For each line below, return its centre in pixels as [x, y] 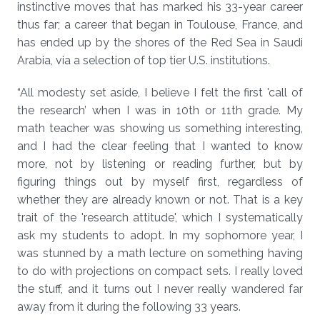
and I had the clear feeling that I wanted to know [160, 146]
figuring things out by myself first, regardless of [160, 182]
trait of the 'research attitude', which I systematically [160, 217]
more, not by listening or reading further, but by [160, 164]
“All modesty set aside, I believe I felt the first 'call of [160, 92]
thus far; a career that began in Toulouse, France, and [160, 25]
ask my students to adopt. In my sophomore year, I [160, 235]
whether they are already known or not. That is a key [160, 200]
